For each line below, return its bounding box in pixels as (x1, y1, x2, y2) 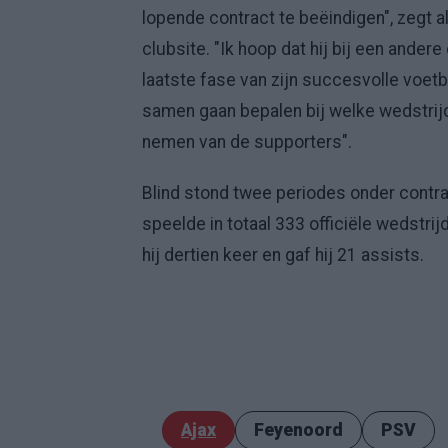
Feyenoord (254, 420, 343, 440)
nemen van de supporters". (142, 132, 352, 152)
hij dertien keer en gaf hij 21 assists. (142, 245, 424, 265)
